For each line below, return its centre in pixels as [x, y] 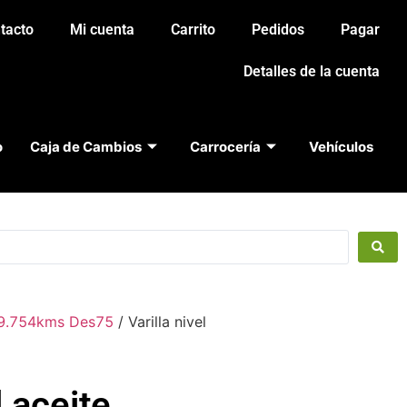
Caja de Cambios [85, 147]
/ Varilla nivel [160, 322]
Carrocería [225, 147]
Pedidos [278, 30]
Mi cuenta [102, 30]
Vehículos [341, 147]
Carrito [193, 30]
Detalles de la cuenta [312, 71]
